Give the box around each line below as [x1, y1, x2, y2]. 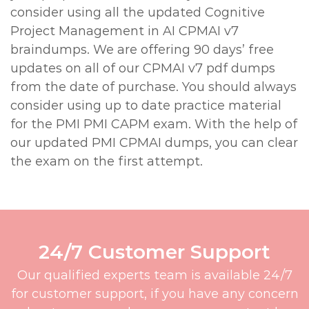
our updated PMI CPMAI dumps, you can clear [10, 135, 298, 150]
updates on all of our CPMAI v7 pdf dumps [10, 61, 275, 76]
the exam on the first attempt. [10, 154, 203, 169]
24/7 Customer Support [39, 240, 270, 263]
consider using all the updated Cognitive [10, 5, 265, 20]
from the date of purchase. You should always [10, 79, 297, 94]
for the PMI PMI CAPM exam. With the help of [10, 117, 297, 132]
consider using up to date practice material [10, 98, 281, 113]
